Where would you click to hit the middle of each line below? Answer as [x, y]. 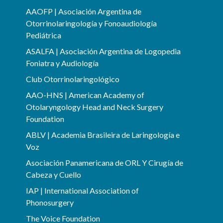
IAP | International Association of [82, 190]
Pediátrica [44, 35]
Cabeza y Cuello [54, 174]
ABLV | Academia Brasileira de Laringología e [103, 135]
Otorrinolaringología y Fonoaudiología [91, 23]
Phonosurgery [50, 202]
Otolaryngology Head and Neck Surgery [95, 107]
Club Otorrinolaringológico [73, 79]
